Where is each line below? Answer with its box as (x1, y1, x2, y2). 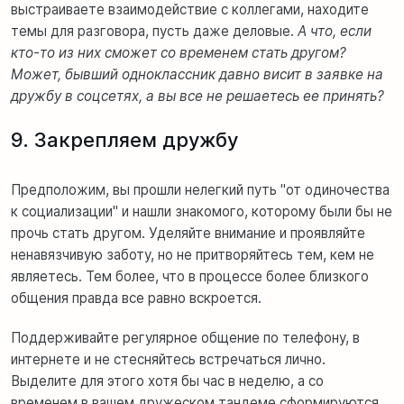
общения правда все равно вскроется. (11, 289, 265, 307)
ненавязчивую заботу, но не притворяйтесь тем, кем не (11, 245, 374, 263)
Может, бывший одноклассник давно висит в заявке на (11, 65, 383, 83)
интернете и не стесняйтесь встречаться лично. (11, 350, 326, 368)
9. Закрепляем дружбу (11, 127, 238, 151)
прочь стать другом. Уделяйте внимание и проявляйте (11, 224, 365, 242)
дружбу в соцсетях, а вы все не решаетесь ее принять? (11, 87, 388, 105)
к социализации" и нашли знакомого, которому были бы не (11, 202, 392, 220)
